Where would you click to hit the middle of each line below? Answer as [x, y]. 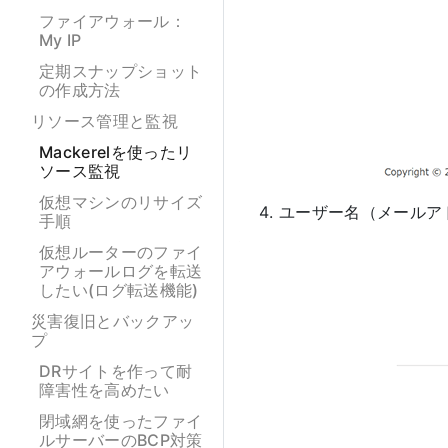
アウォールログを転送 [121, 271]
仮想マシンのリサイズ [121, 202]
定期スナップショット [121, 71]
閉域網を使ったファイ [121, 421]
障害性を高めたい [104, 390]
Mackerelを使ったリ [116, 152]
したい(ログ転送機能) [119, 290]
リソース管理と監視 [104, 121]
